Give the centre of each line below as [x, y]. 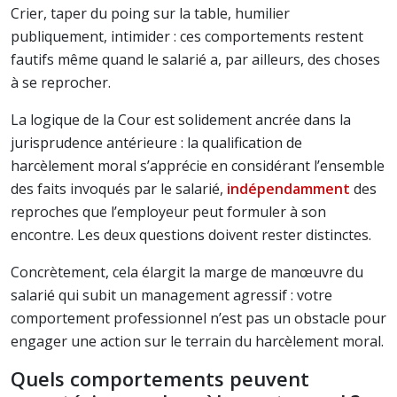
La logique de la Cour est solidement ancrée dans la [181, 120]
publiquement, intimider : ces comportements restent [187, 36]
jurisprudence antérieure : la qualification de [156, 143]
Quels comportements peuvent [160, 378]
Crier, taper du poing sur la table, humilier [150, 13]
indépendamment [288, 189]
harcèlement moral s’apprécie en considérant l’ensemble [198, 166]
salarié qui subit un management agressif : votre [171, 295]
